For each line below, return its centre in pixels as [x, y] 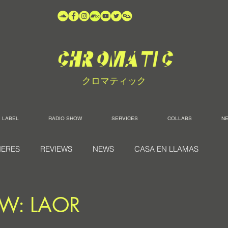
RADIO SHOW [65, 118]
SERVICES [125, 118]
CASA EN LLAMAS [166, 149]
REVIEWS [56, 149]
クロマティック [114, 81]
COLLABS [180, 118]
